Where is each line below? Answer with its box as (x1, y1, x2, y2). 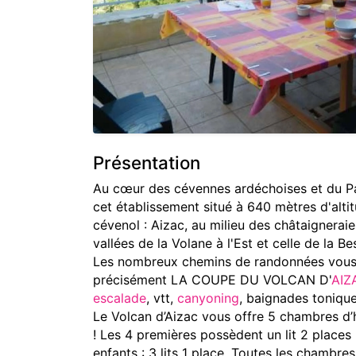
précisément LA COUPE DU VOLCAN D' (93, 272, 331, 288)
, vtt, (146, 290, 177, 306)
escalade (93, 290, 146, 306)
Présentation (93, 152, 200, 173)
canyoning (177, 290, 239, 306)
